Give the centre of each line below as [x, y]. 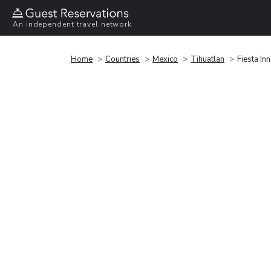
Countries [122, 59]
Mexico [165, 59]
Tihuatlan [207, 59]
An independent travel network [73, 24]
